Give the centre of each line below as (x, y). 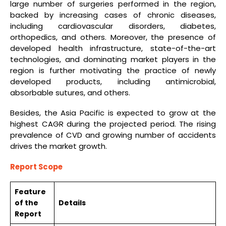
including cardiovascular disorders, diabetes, (113, 26)
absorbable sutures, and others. (70, 92)
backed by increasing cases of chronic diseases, (113, 15)
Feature (30, 192)
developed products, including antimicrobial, (113, 81)
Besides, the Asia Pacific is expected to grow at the (113, 113)
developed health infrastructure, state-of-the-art (113, 48)
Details (72, 203)
